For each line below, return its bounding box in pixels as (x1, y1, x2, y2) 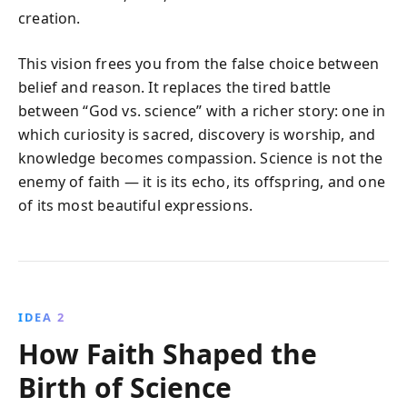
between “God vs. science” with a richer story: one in (18, 100, 386, 121)
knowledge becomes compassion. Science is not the (18, 147, 383, 168)
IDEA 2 (18, 308, 65, 325)
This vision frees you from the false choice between (18, 53, 380, 74)
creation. (18, 7, 81, 28)
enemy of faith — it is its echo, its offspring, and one (18, 171, 385, 192)
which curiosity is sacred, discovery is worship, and (18, 124, 376, 144)
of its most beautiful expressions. (18, 194, 253, 215)
